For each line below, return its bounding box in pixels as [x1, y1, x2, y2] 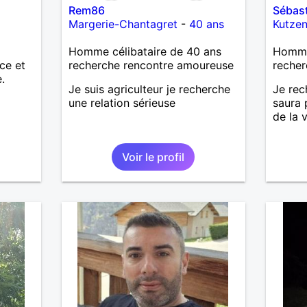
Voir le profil [122, 149, 185, 164]
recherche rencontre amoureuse [68, 58, 234, 72]
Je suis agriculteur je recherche [68, 82, 230, 96]
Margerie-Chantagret [68, 16, 177, 31]
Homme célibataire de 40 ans [68, 44, 221, 58]
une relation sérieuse [68, 95, 175, 110]
